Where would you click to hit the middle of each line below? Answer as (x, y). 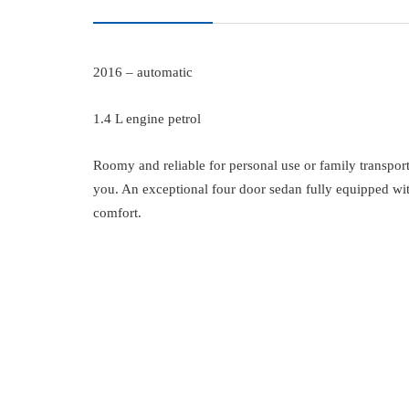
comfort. (117, 212)
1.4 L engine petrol (147, 118)
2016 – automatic (143, 72)
